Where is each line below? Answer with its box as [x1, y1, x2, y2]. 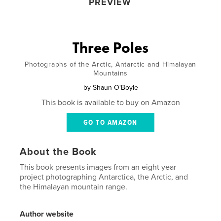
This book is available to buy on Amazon [41, 97, 180, 108]
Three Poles [73, 38, 148, 57]
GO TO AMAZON [83, 117, 138, 128]
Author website [20, 209, 74, 219]
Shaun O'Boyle [92, 83, 138, 92]
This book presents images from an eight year [20, 162, 177, 172]
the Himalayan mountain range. [20, 182, 128, 192]
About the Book [20, 146, 97, 158]
